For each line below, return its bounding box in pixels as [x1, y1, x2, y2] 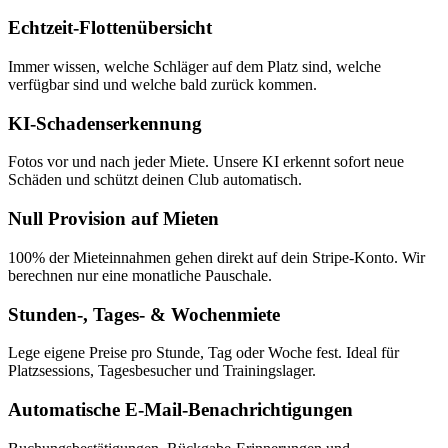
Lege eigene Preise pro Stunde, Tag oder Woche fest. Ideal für [8, 344, 399, 362]
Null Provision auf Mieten [8, 208, 219, 230]
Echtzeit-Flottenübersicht [8, 17, 212, 39]
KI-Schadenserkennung [8, 112, 202, 134]
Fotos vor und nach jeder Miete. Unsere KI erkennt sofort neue [8, 153, 404, 171]
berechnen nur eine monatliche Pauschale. [8, 266, 272, 284]
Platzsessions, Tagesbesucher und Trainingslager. [8, 362, 316, 380]
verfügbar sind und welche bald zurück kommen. [8, 76, 317, 93]
